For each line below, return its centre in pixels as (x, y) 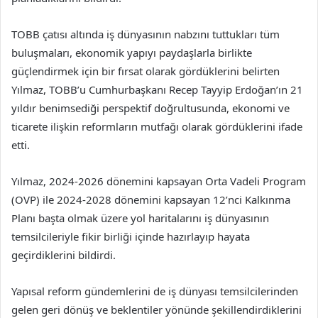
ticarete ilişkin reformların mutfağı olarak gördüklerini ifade (157, 127)
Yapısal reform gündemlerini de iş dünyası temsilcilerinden (155, 291)
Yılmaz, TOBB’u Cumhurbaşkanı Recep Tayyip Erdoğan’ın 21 (157, 90)
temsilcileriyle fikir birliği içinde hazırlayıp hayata (131, 237)
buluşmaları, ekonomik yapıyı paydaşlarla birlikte (132, 53)
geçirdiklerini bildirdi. (64, 255)
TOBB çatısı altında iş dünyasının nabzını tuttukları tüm (146, 34)
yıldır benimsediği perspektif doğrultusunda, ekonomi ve (150, 108)
